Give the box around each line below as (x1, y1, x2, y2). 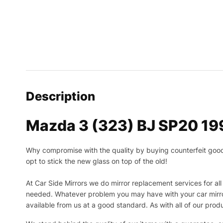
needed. (26, 190, 55, 199)
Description (26, 89, 95, 104)
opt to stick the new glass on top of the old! (26, 157, 167, 166)
